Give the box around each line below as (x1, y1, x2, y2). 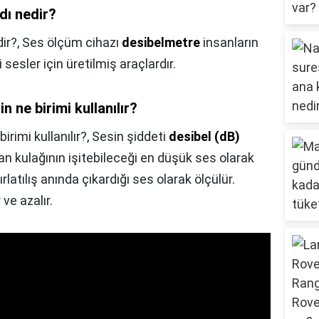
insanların (200, 35, 258, 51)
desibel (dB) (169, 129, 240, 145)
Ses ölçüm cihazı (22, 35, 122, 51)
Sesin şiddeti (92, 129, 169, 145)
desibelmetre (122, 35, 200, 51)
